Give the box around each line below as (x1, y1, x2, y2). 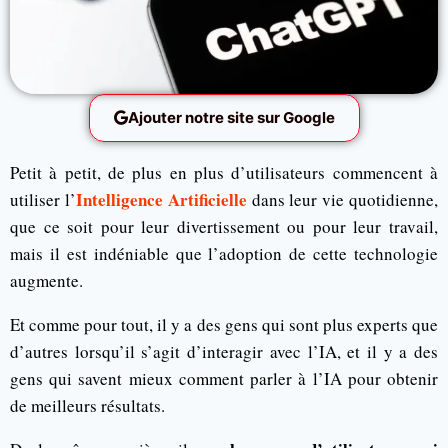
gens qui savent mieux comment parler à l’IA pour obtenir (10, 366, 438, 390)
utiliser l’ (10, 187, 76, 211)
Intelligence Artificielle (75, 186, 247, 212)
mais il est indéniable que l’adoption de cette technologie (10, 241, 438, 265)
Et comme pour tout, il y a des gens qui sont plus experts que (10, 312, 438, 336)
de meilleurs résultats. (10, 393, 165, 417)
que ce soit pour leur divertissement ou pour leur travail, (10, 214, 438, 238)
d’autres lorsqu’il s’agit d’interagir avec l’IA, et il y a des (10, 339, 438, 363)
